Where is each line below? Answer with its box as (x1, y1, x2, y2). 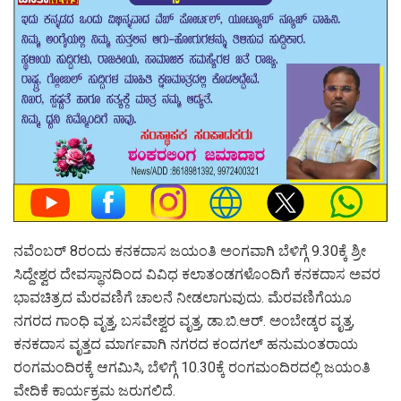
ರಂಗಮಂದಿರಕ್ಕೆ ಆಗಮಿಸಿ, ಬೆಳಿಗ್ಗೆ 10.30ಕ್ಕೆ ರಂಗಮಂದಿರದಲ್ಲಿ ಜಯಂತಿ (13, 358, 371, 376)
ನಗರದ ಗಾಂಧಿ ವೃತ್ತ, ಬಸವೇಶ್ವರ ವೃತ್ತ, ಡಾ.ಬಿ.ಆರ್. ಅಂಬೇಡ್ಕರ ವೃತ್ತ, (13, 311, 354, 329)
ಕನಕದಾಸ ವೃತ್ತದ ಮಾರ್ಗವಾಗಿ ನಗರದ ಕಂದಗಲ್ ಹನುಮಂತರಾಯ (13, 335, 358, 353)
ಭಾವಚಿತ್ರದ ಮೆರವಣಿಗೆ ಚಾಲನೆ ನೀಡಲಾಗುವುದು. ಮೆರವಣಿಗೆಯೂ (13, 288, 352, 306)
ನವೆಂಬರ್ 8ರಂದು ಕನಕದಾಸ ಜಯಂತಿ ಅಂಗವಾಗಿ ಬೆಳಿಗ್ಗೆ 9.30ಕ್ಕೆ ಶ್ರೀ (13, 242, 366, 260)
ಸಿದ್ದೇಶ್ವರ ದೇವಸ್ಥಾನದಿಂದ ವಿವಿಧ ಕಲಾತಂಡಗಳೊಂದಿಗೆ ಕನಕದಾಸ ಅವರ (13, 265, 380, 283)
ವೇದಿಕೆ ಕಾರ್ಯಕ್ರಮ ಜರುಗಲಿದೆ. (13, 381, 175, 399)
